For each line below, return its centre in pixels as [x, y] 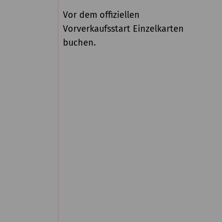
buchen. [80, 43]
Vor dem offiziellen [102, 15]
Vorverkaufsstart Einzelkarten [124, 29]
